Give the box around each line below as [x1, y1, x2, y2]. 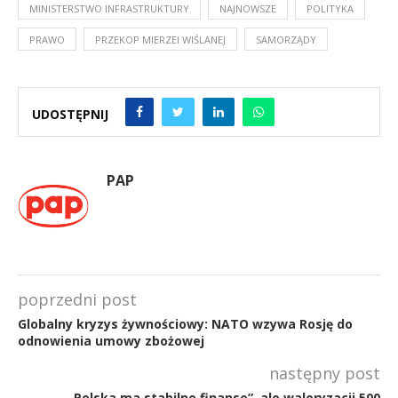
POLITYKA [306, 2, 354, 16]
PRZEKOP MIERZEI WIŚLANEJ [95, 33, 226, 47]
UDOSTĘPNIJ [32, 105, 108, 123]
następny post [269, 362, 380, 385]
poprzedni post [18, 289, 137, 311]
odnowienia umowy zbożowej [18, 332, 204, 350]
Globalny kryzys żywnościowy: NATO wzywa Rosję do [18, 315, 353, 333]
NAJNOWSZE [219, 2, 276, 16]
